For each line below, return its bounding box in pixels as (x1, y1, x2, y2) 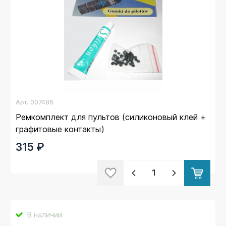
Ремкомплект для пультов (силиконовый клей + (16, 111, 206, 122)
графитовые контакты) (16, 124, 104, 134)
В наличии (27, 209, 62, 219)
